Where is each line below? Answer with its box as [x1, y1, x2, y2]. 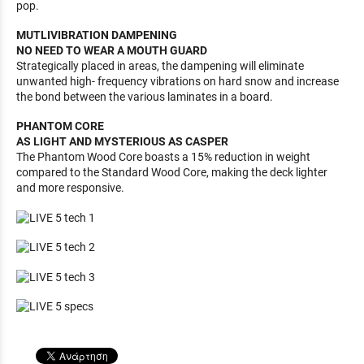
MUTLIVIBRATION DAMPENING [16, 28, 177, 42]
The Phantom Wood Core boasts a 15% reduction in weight [16, 150, 310, 164]
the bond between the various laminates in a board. [16, 90, 273, 104]
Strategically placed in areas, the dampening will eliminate [16, 59, 304, 73]
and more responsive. [16, 181, 124, 195]
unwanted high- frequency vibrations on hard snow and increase [16, 75, 339, 89]
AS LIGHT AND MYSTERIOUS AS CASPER [16, 135, 228, 149]
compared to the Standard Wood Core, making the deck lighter [16, 166, 327, 180]
